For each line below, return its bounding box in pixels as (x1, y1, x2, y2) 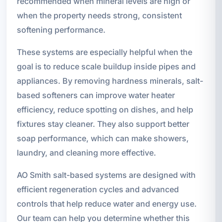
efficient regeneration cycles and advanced (16, 184, 179, 194)
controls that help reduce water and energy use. (16, 198, 197, 209)
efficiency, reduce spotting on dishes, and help (16, 104, 193, 114)
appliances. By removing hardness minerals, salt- (16, 75, 203, 86)
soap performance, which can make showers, (16, 133, 189, 143)
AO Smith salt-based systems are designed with (16, 169, 196, 180)
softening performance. (16, 24, 106, 35)
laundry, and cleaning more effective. (16, 147, 156, 158)
